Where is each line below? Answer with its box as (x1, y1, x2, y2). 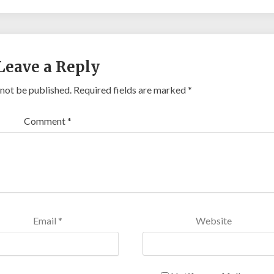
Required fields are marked (73, 84, 188, 95)
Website (196, 215, 232, 226)
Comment (23, 115, 67, 127)
